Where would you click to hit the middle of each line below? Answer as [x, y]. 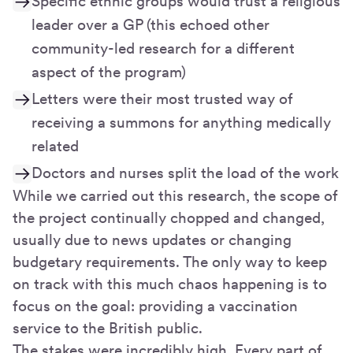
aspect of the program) [109, 72]
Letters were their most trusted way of [162, 98]
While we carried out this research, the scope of [175, 195]
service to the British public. [108, 328]
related [55, 146]
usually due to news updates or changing [152, 240]
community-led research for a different [163, 48]
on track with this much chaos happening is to [170, 284]
